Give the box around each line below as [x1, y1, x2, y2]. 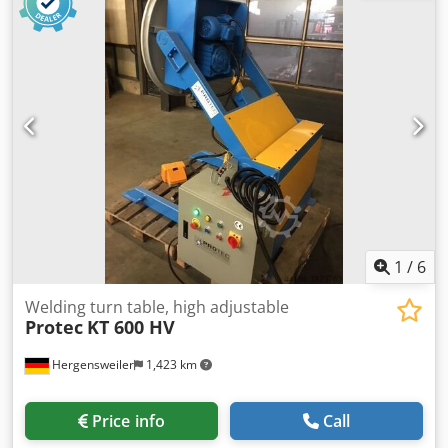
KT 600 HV [87, 315, 175, 340]
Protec [25, 315, 83, 340]
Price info [91, 410, 166, 433]
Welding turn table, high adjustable [25, 296, 289, 319]
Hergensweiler [49, 356, 134, 374]
